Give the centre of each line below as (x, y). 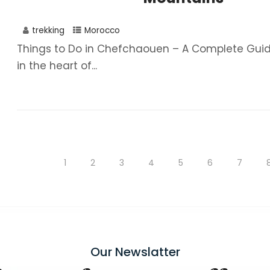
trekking (48, 30)
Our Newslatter (135, 252)
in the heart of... (57, 66)
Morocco (102, 30)
